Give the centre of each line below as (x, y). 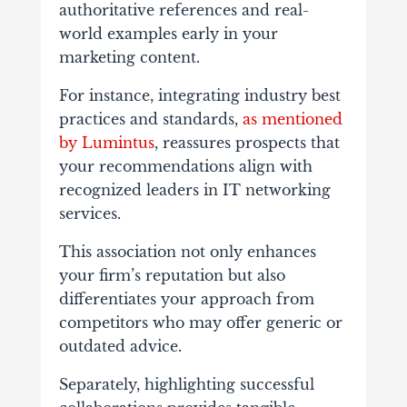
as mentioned (292, 119)
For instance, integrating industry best (199, 96)
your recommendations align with (185, 167)
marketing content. (129, 58)
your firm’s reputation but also (172, 276)
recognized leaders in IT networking (194, 190)
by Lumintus (106, 143)
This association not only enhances (187, 252)
